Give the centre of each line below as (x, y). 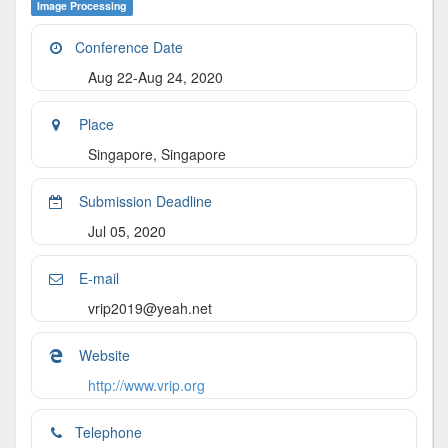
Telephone (108, 432)
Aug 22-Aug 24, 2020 (155, 77)
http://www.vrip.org (146, 385)
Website (102, 355)
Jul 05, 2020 (127, 231)
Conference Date (129, 47)
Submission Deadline (143, 201)
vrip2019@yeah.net (150, 308)
